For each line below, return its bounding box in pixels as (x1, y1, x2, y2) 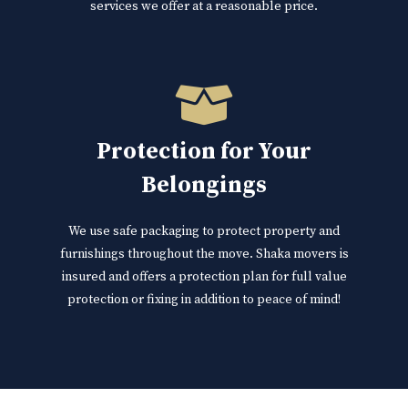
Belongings (141, 170, 267, 199)
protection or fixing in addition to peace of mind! (67, 291, 341, 308)
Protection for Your (97, 137, 311, 166)
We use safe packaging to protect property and (68, 222, 340, 240)
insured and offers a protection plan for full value (61, 268, 347, 285)
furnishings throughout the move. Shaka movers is (59, 245, 349, 262)
